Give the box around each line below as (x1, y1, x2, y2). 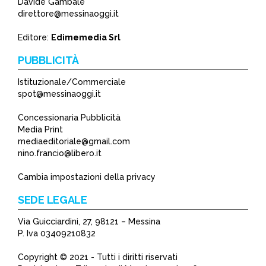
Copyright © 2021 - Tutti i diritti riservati (18, 252, 178, 262)
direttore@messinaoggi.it (18, 8, 119, 18)
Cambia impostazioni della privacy (18, 172, 156, 182)
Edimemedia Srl (51, 32, 121, 42)
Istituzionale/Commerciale (18, 77, 126, 87)
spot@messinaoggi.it (18, 88, 101, 99)
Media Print (18, 124, 63, 134)
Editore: (18, 32, 51, 42)
